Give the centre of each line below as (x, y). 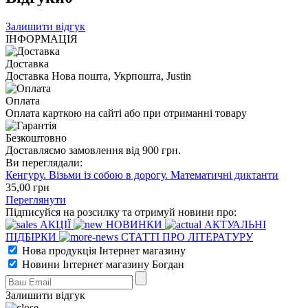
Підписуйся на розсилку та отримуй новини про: (121, 212)
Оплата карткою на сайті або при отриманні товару (126, 113)
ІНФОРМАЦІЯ (42, 38)
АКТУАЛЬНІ (234, 224)
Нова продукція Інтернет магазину (102, 250)
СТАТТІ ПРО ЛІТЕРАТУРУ (186, 236)
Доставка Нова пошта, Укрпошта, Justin (98, 76)
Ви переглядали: (44, 162)
